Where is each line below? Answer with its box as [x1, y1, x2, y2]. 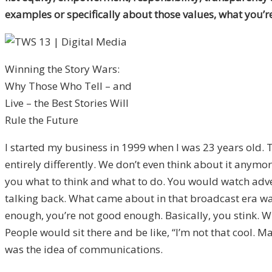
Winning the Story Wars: [5, 62, 120, 76]
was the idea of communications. [5, 242, 163, 257]
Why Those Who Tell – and [5, 79, 132, 93]
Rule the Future [5, 113, 78, 127]
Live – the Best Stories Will [5, 96, 129, 110]
